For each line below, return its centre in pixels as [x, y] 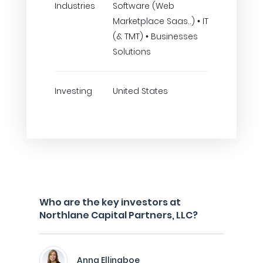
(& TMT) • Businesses [155, 36]
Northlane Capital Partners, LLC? [119, 215]
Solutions [132, 52]
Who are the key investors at [110, 202]
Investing [73, 91]
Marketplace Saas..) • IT [161, 21]
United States [140, 91]
